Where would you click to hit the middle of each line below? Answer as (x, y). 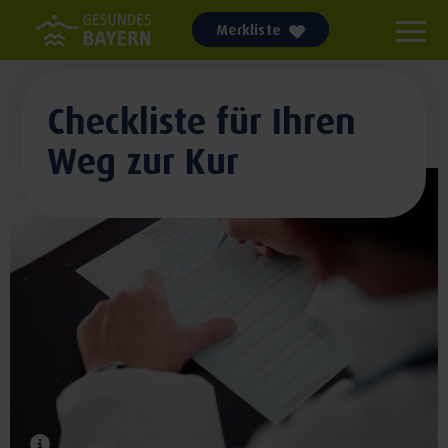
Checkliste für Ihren (201, 119)
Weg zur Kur (142, 159)
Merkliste (248, 30)
